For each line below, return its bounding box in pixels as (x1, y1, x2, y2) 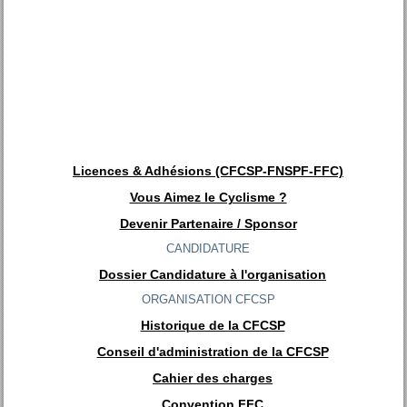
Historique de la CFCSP (140, 318, 285, 333)
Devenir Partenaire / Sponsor (119, 216, 297, 232)
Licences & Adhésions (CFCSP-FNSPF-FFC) (73, 164, 343, 179)
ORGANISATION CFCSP (141, 293, 275, 307)
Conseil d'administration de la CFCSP (96, 344, 329, 360)
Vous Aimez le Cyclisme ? (129, 190, 287, 205)
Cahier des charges (153, 371, 273, 386)
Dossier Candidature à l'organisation (99, 267, 326, 283)
